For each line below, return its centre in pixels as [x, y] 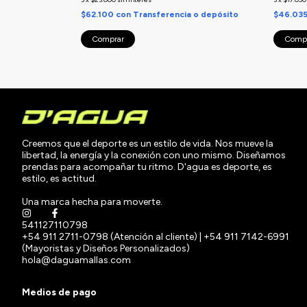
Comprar [108, 39]
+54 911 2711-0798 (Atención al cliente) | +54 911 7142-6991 [156, 236]
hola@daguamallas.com [76, 260]
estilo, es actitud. [59, 178]
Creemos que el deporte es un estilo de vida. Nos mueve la [148, 143]
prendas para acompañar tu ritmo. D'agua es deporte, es [147, 167]
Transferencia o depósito [186, 14]
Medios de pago [59, 293]
